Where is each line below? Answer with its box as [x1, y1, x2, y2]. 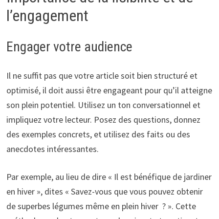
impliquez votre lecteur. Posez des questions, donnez [6, 114, 200, 126]
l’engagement [6, 6, 88, 25]
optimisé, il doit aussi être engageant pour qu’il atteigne [6, 85, 212, 96]
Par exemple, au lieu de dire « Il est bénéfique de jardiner [6, 171, 212, 183]
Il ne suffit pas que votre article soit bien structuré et [6, 70, 197, 82]
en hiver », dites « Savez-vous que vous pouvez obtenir [6, 186, 203, 197]
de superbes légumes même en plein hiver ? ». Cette [6, 200, 196, 212]
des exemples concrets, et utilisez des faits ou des [6, 129, 190, 140]
